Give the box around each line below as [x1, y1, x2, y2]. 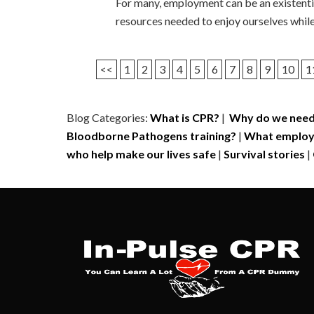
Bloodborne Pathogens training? [67, 129, 236, 142]
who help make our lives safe [67, 147, 216, 161]
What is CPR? [150, 111, 219, 124]
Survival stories [224, 147, 305, 161]
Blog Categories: [67, 111, 150, 124]
